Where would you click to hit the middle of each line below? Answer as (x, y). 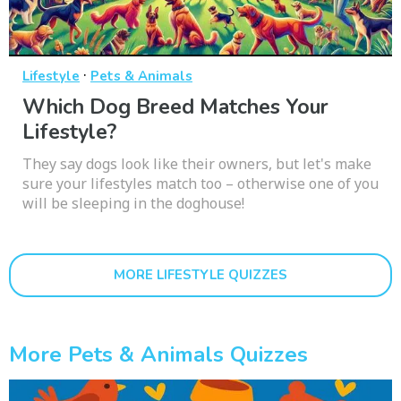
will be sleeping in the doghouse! (133, 204)
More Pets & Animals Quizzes (158, 355)
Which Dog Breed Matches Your (175, 107)
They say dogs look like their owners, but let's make (197, 164)
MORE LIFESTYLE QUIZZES (200, 275)
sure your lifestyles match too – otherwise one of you (200, 184)
